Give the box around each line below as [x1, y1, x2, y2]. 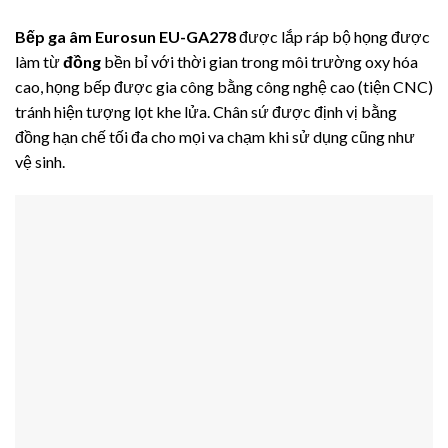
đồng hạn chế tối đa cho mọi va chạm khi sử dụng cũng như [15, 127, 415, 147]
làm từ [15, 52, 63, 72]
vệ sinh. [15, 152, 65, 172]
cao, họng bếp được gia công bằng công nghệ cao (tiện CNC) [15, 77, 433, 97]
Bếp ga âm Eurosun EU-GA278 [15, 27, 236, 47]
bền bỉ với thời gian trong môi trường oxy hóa [101, 52, 418, 72]
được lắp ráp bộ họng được [236, 27, 430, 47]
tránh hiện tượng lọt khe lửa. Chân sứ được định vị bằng [15, 102, 397, 122]
